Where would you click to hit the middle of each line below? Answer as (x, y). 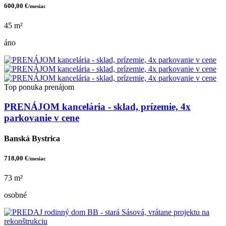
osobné (15, 195)
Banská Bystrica (32, 138)
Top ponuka (23, 87)
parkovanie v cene (42, 118)
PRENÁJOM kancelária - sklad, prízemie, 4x (97, 106)
